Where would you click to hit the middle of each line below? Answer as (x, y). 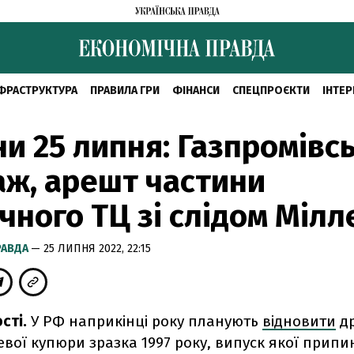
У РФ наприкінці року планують (147, 321)
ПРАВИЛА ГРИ (124, 90)
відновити (299, 321)
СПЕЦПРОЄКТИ (271, 90)
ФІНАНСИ (196, 90)
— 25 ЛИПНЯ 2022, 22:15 (91, 249)
